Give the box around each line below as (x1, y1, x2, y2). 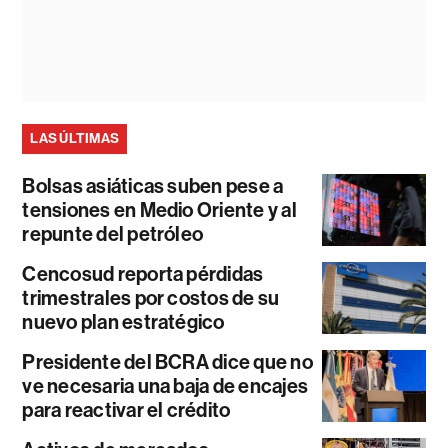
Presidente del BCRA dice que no (22, 349, 313, 374)
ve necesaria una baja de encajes (22, 373, 309, 398)
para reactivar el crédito (22, 397, 231, 422)
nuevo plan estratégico (22, 309, 225, 334)
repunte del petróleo (22, 221, 204, 246)
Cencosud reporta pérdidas (22, 261, 264, 286)
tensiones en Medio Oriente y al (22, 197, 297, 222)
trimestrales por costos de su (22, 285, 280, 310)
